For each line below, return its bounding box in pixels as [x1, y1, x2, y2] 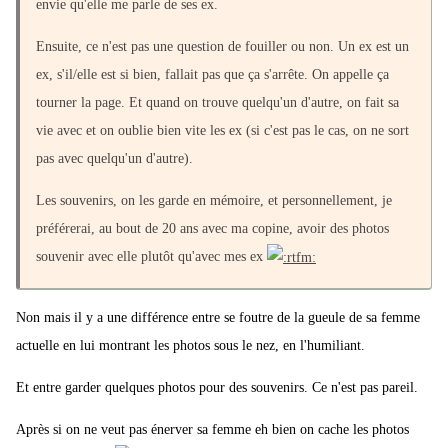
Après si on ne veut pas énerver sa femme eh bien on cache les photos [16, 422, 409, 438]
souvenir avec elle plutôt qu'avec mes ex [36, 249, 267, 265]
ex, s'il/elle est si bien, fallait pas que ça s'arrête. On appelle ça [36, 67, 389, 83]
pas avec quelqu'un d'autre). [36, 151, 193, 167]
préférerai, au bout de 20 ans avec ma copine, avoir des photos [36, 221, 389, 237]
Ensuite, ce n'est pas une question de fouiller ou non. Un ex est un [36, 39, 409, 55]
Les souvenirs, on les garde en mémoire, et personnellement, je [36, 193, 392, 209]
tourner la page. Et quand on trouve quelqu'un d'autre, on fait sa [36, 95, 399, 111]
